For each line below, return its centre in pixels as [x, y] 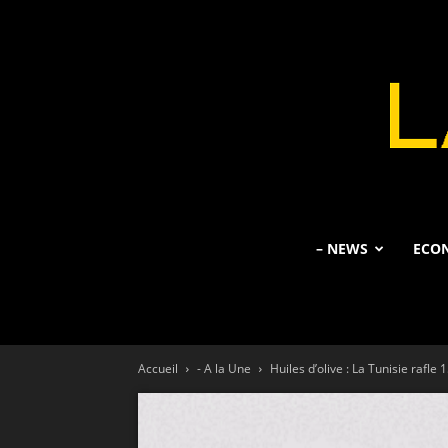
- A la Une [224, 368]
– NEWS [342, 248]
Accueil [158, 368]
